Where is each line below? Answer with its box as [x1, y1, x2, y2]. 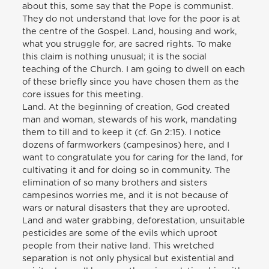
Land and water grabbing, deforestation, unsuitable [22, 216, 246, 225]
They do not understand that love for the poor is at [22, 14, 241, 23]
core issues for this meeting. [22, 89, 144, 99]
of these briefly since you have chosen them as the [22, 77, 240, 86]
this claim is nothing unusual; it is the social [22, 52, 207, 61]
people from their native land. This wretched [22, 241, 215, 250]
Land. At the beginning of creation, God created [22, 102, 231, 112]
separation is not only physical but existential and [22, 253, 235, 263]
